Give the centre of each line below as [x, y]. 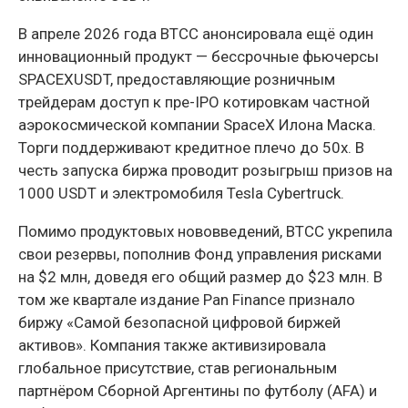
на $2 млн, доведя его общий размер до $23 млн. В [200, 277]
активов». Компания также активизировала [172, 346]
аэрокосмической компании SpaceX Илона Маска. [197, 125]
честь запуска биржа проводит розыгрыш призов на [205, 171]
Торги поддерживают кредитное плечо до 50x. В [191, 148]
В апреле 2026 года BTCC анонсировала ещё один [196, 34]
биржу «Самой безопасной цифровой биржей [179, 323]
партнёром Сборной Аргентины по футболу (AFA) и [198, 391]
